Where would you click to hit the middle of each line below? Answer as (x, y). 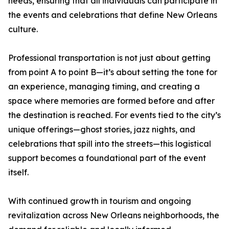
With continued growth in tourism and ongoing (100, 201)
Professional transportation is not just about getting (109, 58)
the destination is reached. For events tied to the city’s (114, 115)
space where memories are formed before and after (111, 101)
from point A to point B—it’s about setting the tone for (113, 72)
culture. (23, 29)
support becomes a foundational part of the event (107, 158)
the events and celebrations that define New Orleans (113, 15)
